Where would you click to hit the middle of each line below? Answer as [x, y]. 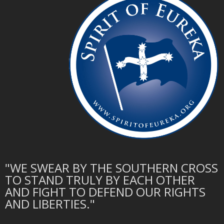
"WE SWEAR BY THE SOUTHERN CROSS [111, 168]
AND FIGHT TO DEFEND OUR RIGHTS [105, 192]
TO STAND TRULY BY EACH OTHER [100, 180]
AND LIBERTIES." [50, 204]
